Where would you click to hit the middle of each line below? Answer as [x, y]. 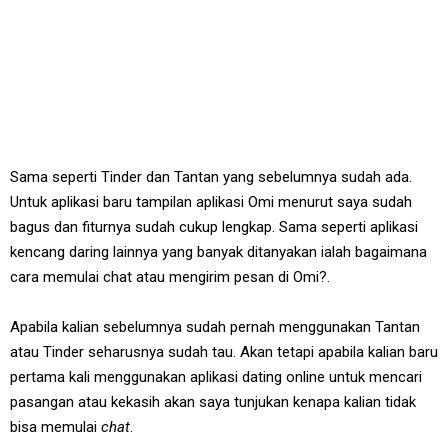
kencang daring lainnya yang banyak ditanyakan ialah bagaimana [218, 252]
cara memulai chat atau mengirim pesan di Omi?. [170, 277]
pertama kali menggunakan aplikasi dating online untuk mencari [216, 377]
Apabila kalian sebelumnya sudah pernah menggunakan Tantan [215, 327]
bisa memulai [55, 427]
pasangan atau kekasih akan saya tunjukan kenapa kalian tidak [213, 402]
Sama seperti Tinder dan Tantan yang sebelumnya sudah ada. [211, 177]
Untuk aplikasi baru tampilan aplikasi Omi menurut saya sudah [211, 202]
